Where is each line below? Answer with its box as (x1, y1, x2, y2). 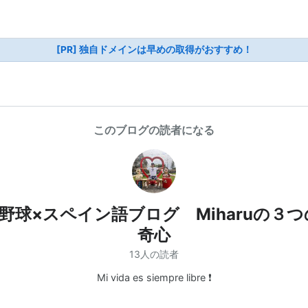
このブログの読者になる (93, 123, 214, 137)
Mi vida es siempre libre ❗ (96, 271, 212, 283)
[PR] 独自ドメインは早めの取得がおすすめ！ (56, 44, 252, 55)
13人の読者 (129, 247, 179, 260)
